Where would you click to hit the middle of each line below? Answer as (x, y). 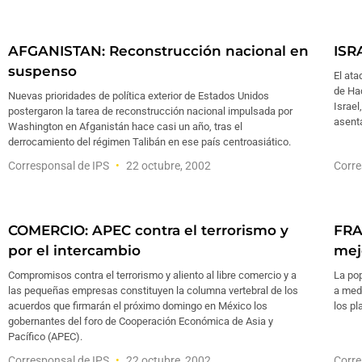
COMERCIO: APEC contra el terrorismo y (148, 230)
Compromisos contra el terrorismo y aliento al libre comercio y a (152, 275)
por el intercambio (74, 250)
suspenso (42, 71)
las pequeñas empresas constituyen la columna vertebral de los (153, 290)
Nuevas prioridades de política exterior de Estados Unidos (139, 96)
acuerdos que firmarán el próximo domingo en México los (138, 306)
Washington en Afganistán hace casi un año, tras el (125, 126)
